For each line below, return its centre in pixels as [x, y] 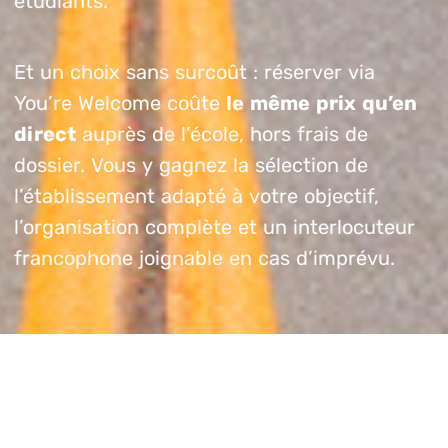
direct [45, 133]
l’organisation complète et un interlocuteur [214, 226]
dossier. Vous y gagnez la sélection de [191, 164]
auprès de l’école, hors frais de [222, 133]
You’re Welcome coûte [120, 102]
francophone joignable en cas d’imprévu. [204, 257]
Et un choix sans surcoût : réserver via [194, 71]
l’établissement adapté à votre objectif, [196, 195]
